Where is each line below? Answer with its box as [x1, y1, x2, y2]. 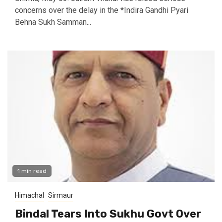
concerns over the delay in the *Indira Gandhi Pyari [15, 5, 188, 15]
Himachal [15, 191, 44, 200]
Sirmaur [48, 191, 73, 200]
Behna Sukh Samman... [15, 17, 91, 27]
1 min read [17, 167, 47, 175]
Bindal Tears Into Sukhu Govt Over [15, 207, 201, 221]
